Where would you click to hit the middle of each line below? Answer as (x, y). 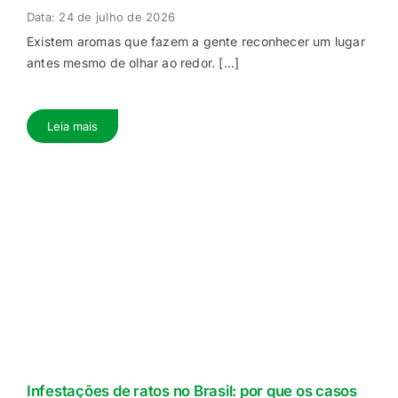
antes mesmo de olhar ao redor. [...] (133, 63)
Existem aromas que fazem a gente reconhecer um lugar (195, 42)
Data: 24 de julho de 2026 (100, 17)
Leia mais (72, 127)
